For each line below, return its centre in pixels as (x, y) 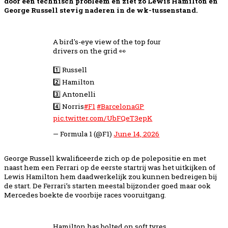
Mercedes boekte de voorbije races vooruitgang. (85, 195)
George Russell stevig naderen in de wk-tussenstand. (101, 10)
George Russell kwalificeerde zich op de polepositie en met (105, 159)
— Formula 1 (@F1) (83, 134)
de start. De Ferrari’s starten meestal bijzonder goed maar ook (107, 186)
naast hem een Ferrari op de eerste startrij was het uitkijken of (110, 168)
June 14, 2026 (137, 134)
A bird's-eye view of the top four (107, 41)
